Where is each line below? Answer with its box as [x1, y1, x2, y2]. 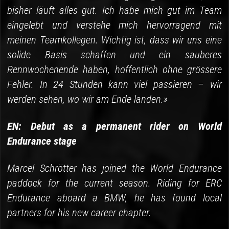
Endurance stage [7, 135, 77, 148]
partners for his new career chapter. [7, 207, 152, 219]
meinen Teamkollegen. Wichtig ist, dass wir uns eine [7, 34, 222, 47]
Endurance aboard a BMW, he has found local [7, 192, 222, 204]
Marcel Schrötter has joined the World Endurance [7, 162, 222, 175]
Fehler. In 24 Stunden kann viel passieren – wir [7, 78, 222, 91]
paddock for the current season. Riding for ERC [7, 177, 222, 190]
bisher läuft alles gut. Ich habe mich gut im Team [7, 4, 222, 17]
